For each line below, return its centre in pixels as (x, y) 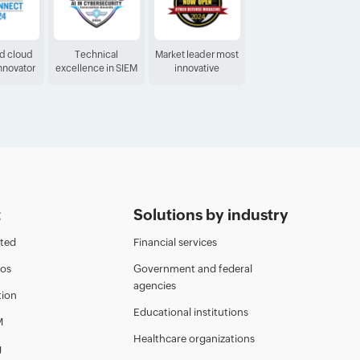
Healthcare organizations (194, 338)
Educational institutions (191, 312)
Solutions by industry (211, 214)
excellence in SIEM (96, 68)
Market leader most (197, 54)
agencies (155, 285)
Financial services (175, 242)
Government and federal (193, 268)
